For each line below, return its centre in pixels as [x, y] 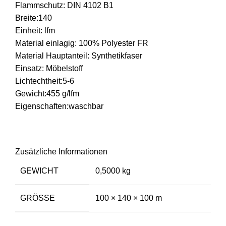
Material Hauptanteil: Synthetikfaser [79, 55]
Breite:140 [34, 18]
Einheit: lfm [35, 30]
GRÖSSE [38, 198]
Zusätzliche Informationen [61, 151]
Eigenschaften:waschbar [59, 106]
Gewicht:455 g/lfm [47, 93]
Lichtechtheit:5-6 [45, 81]
